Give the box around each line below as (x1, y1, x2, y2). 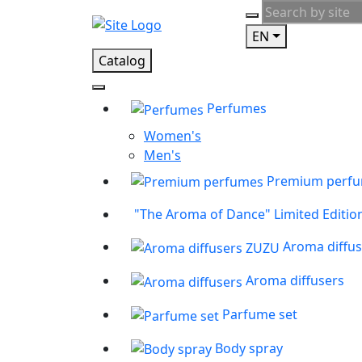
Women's (144, 126, 201, 145)
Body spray (215, 339, 283, 357)
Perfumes (207, 99, 267, 117)
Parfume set (222, 305, 297, 323)
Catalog (99, 52, 145, 69)
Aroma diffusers (246, 271, 344, 290)
